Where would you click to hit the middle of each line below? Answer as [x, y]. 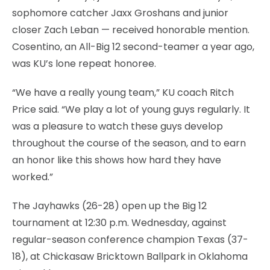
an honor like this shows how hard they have [117, 160]
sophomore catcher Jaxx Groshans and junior [120, 13]
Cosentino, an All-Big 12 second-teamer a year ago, [133, 46]
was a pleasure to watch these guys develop [118, 126]
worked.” [33, 177]
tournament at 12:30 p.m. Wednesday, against [119, 222]
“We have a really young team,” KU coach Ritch [123, 92]
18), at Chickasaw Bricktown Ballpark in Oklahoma [130, 256]
